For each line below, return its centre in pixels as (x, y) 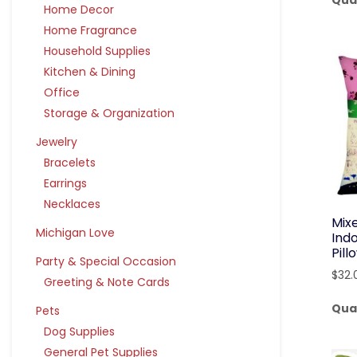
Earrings (65, 183)
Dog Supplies (79, 331)
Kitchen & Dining (90, 72)
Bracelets (70, 163)
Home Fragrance (90, 30)
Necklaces (72, 204)
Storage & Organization (109, 113)
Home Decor (79, 10)
